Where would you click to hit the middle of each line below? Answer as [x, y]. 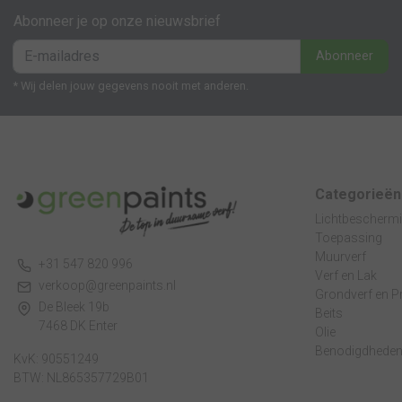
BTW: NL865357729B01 [81, 378]
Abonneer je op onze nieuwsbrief [117, 21]
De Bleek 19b [74, 307]
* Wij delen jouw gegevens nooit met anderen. [131, 85]
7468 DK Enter [78, 326]
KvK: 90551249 [56, 359]
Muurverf [341, 256]
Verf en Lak [346, 275]
